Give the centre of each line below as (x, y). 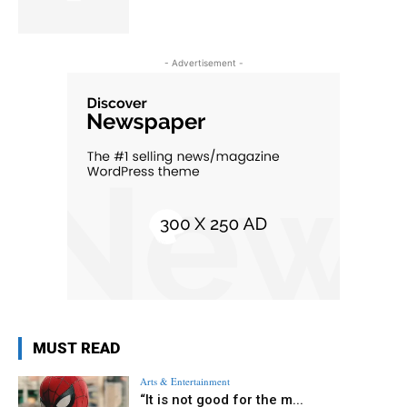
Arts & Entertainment (185, 382)
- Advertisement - (203, 63)
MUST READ (76, 348)
